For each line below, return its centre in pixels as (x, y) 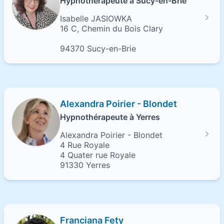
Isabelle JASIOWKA (96, 18)
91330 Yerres (85, 165)
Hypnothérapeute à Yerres (110, 117)
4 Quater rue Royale (98, 155)
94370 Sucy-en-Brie (98, 48)
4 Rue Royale (85, 145)
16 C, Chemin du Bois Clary (111, 28)
